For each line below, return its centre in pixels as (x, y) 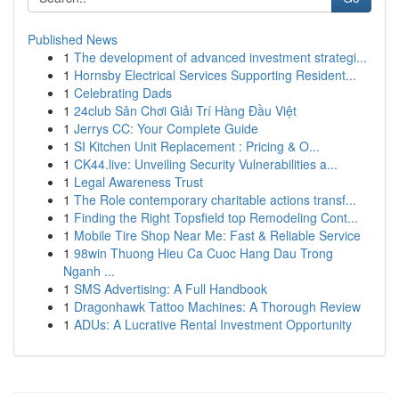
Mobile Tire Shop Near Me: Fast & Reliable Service (217, 235)
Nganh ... (89, 271)
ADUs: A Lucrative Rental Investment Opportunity (213, 324)
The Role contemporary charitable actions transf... (215, 199)
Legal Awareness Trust (138, 182)
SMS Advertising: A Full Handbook (171, 289)
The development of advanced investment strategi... (220, 57)
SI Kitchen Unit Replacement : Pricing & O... (197, 146)
